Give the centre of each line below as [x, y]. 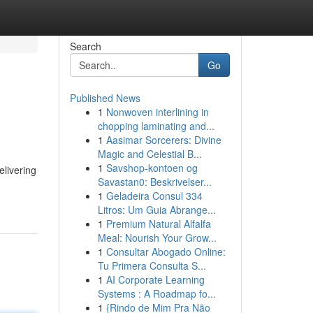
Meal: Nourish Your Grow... [157, 238]
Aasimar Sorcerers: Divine [163, 140]
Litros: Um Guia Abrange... [156, 210]
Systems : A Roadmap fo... [156, 293]
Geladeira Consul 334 [154, 196]
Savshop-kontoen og [152, 168]
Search [85, 46]
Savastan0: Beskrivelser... [154, 182]
